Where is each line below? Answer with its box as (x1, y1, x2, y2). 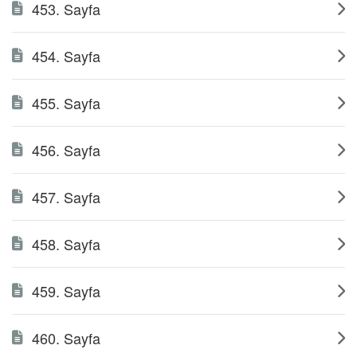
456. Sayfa (32, 139, 100, 160)
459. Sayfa (32, 280, 100, 301)
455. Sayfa (32, 92, 100, 113)
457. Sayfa (32, 186, 100, 207)
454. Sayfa (32, 45, 100, 66)
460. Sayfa (32, 328, 100, 348)
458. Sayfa (32, 233, 100, 254)
